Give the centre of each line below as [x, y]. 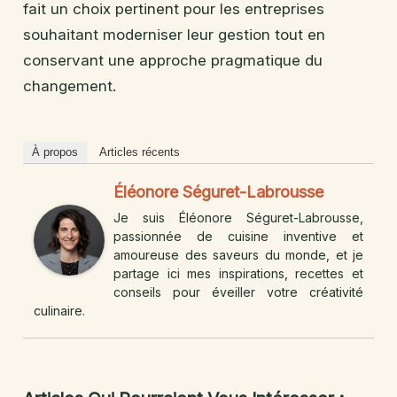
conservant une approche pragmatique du [173, 60]
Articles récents [140, 152]
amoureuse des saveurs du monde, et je [238, 254]
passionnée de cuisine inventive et [238, 236]
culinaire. [59, 310]
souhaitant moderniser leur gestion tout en [174, 34]
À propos [55, 152]
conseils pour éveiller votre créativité [238, 292]
